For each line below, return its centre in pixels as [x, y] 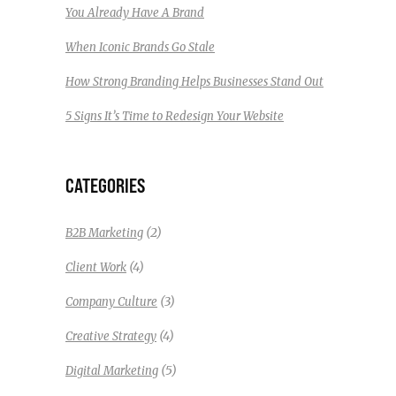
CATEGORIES [105, 186]
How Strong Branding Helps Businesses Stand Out [194, 82]
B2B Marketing [104, 233]
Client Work [96, 268]
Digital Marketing [112, 371]
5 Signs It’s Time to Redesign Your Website [175, 117]
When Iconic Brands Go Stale [140, 48]
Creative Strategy [111, 337]
